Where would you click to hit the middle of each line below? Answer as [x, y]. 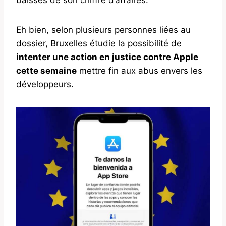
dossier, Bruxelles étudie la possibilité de [99, 43]
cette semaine [46, 70]
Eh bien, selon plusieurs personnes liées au [103, 30]
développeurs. [45, 84]
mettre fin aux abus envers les [139, 70]
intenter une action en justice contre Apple [107, 57]
